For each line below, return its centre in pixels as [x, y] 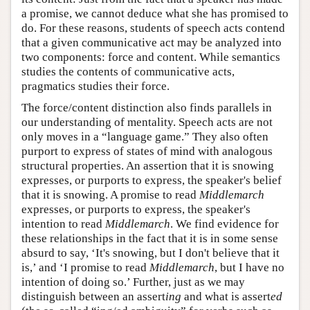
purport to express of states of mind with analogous [147, 151]
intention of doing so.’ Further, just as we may [133, 282]
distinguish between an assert [93, 296]
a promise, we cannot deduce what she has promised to [155, 13]
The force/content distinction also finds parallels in [147, 107]
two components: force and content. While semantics [151, 57]
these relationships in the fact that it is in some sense [150, 238]
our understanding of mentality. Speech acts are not [147, 122]
